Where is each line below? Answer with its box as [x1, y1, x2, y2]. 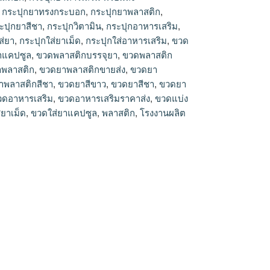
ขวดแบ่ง [155, 93, 189, 104]
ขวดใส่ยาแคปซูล [31, 108, 98, 118]
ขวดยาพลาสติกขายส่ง [39, 64, 126, 75]
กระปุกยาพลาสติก [90, 7, 161, 17]
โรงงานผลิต [140, 108, 186, 118]
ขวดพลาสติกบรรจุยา [36, 50, 118, 60]
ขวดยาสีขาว [58, 79, 107, 89]
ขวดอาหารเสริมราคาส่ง [58, 93, 151, 104]
